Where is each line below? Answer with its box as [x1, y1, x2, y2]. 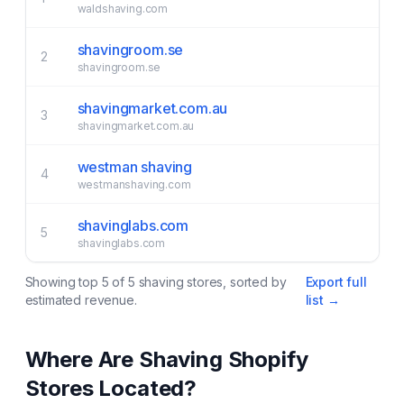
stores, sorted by [183, 274, 287, 289]
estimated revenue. [24, 292, 137, 308]
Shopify [222, 346, 308, 372]
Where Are [24, 346, 139, 372]
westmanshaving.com [77, 178, 191, 191]
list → [305, 292, 340, 308]
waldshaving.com [77, 2, 169, 15]
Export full [305, 274, 367, 289]
